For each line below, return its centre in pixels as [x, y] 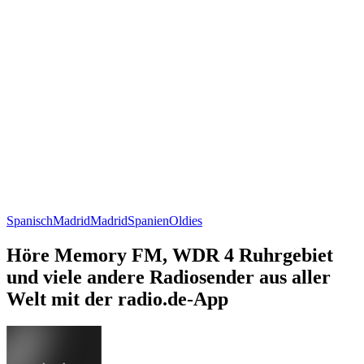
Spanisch [30, 220]
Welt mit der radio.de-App [117, 299]
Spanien [148, 220]
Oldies [186, 220]
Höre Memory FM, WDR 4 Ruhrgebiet [170, 255]
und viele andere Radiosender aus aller [169, 277]
